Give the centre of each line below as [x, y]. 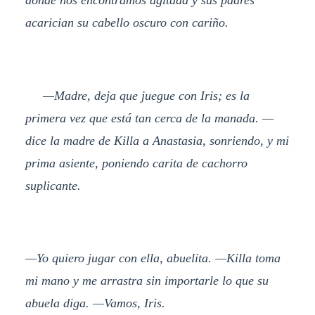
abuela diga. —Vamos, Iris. [95, 303]
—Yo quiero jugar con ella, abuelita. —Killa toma [153, 258]
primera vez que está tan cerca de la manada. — [149, 118]
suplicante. [53, 185]
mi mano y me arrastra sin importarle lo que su [147, 281]
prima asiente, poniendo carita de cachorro [136, 163]
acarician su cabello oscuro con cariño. [127, 22]
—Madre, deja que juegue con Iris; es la [137, 95]
